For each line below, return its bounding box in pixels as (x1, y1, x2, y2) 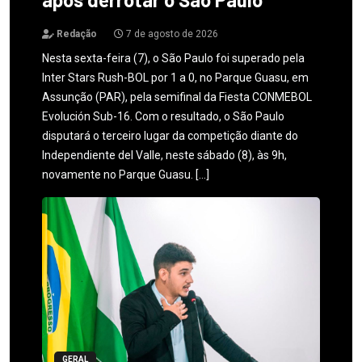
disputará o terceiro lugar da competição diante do (42, 129, 298, 143)
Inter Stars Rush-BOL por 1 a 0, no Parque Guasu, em (42, 71, 309, 85)
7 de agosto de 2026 (124, 28, 218, 40)
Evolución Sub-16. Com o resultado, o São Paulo (42, 110, 284, 124)
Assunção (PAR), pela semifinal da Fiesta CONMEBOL (42, 90, 312, 104)
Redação (54, 28, 97, 40)
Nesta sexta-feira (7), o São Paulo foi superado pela (42, 52, 305, 65)
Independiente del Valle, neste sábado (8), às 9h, (42, 149, 287, 162)
